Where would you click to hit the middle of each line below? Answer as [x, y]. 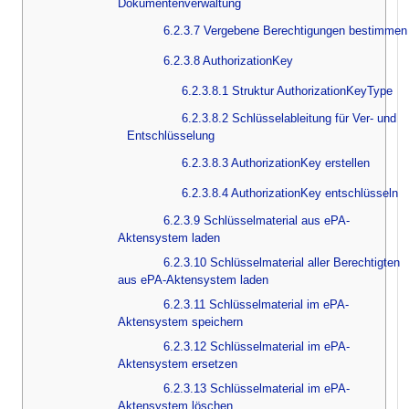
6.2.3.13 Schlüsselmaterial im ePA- [257, 388]
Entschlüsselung [171, 135]
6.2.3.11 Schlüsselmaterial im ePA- [256, 304]
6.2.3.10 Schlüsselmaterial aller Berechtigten [282, 262]
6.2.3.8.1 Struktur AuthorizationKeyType [287, 90]
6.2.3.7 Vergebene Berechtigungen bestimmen [285, 30]
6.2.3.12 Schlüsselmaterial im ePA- [257, 346]
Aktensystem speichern [180, 321]
